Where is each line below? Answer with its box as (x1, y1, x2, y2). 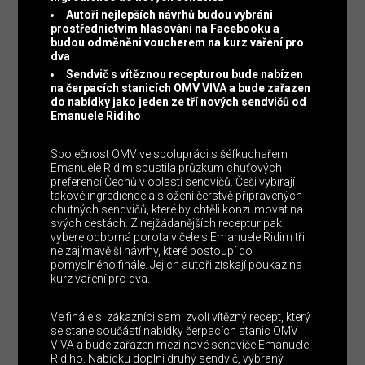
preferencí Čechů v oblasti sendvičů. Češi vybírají (51, 175, 296, 189)
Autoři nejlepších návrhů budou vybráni (66, 8, 274, 22)
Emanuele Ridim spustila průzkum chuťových (51, 161, 283, 175)
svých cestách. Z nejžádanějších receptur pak (51, 217, 283, 231)
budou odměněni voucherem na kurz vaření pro (51, 36, 305, 50)
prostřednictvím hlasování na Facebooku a (51, 22, 280, 36)
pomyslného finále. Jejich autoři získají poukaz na (51, 258, 303, 272)
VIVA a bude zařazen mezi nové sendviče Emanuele (51, 338, 310, 352)
